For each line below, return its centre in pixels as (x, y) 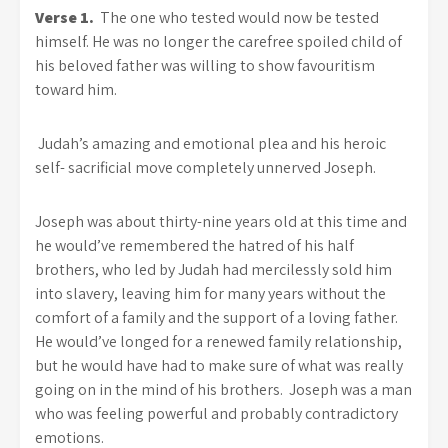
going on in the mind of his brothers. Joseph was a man (223, 389)
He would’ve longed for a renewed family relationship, (218, 341)
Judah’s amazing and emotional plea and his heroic (210, 143)
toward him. (76, 89)
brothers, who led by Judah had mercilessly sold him (213, 269)
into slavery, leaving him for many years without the (210, 293)
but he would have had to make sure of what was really (219, 365)
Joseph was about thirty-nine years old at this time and (221, 221)
